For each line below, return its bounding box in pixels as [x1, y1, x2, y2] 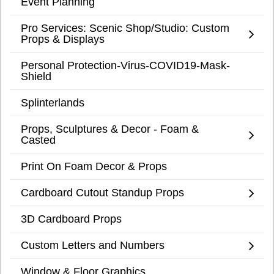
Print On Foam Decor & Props [21, 160, 167, 173]
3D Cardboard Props [21, 212, 122, 226]
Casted [21, 133, 56, 147]
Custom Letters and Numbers [21, 239, 165, 252]
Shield [21, 70, 51, 83]
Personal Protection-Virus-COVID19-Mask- [21, 59, 230, 72]
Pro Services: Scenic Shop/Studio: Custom [21, 21, 229, 35]
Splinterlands [21, 96, 84, 109]
